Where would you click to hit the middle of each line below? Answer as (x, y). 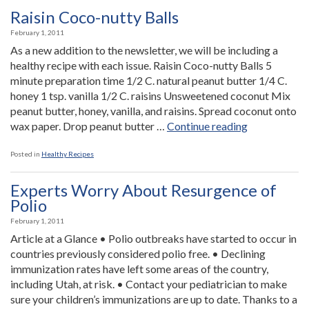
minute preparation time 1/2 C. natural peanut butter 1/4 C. (149, 80)
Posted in (25, 154)
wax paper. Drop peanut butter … (89, 126)
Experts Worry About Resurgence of (143, 190)
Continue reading (207, 126)
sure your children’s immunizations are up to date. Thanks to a (154, 299)
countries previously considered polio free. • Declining (138, 253)
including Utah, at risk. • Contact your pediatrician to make (149, 284)
